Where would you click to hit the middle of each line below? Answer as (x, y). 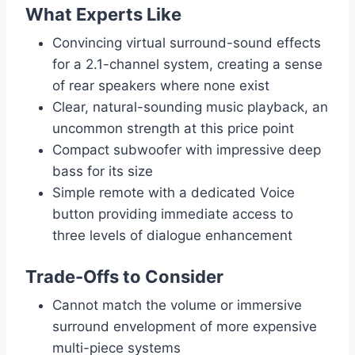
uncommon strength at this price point (173, 129)
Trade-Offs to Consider (124, 277)
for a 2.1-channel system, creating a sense (187, 65)
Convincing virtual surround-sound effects (187, 43)
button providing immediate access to (173, 214)
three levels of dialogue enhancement (172, 236)
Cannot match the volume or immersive (177, 305)
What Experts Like (103, 15)
